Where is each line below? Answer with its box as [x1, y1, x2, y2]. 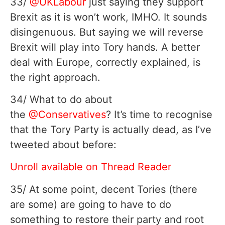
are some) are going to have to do [10, 198, 171, 210]
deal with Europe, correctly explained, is [10, 56, 200, 68]
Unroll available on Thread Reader [10, 161, 171, 173]
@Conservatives [29, 108, 106, 121]
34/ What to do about [10, 93, 112, 106]
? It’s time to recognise [106, 108, 212, 121]
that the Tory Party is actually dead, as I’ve [10, 124, 211, 136]
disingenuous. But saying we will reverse [10, 26, 203, 38]
